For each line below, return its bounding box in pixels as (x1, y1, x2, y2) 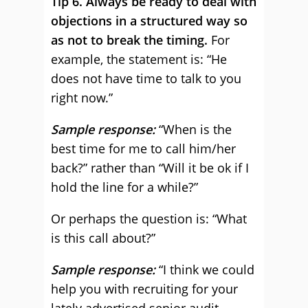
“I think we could (155, 261, 254, 278)
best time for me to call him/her (51, 140, 236, 157)
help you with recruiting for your (51, 280, 238, 297)
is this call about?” (51, 230, 155, 246)
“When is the (155, 121, 232, 137)
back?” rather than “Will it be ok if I (51, 159, 249, 176)
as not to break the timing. (51, 32, 208, 48)
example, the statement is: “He (51, 51, 227, 67)
